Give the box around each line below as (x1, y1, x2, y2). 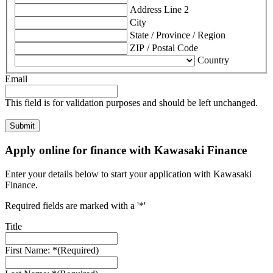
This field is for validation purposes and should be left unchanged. (5, 97, 258, 108)
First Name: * (5, 244, 57, 255)
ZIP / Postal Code (130, 43, 198, 54)
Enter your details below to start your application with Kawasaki (5, 168, 252, 179)
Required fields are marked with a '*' (5, 200, 146, 211)
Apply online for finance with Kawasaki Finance (5, 144, 247, 157)
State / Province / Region (130, 30, 225, 41)
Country (197, 55, 229, 66)
